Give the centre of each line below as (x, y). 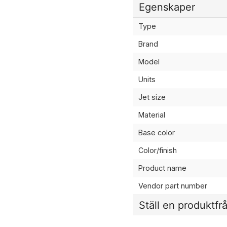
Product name (162, 168)
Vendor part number (173, 185)
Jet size (152, 97)
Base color (156, 132)
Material (152, 115)
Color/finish (157, 150)
